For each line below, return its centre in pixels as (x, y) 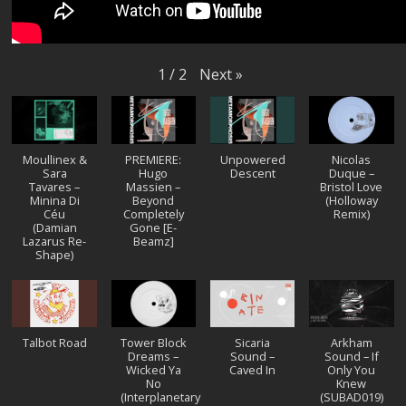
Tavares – (55, 186)
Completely (153, 213)
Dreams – (154, 357)
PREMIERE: (154, 159)
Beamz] (153, 241)
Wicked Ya (153, 370)
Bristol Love (352, 186)
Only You (352, 370)
